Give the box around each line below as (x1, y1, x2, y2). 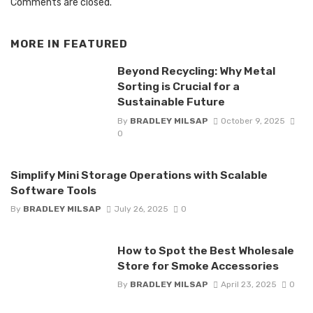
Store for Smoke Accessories (117, 259, 279, 272)
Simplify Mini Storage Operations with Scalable (10, 168, 268, 182)
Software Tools (10, 183, 96, 197)
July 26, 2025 (113, 203, 168, 214)
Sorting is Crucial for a (117, 80, 240, 94)
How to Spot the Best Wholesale (117, 243, 294, 257)
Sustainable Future (117, 95, 225, 109)
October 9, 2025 (220, 115, 285, 126)
